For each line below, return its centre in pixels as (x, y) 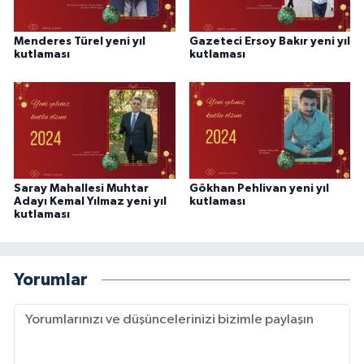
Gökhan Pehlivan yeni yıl (259, 189)
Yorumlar (51, 279)
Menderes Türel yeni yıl (80, 42)
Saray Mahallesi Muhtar (81, 189)
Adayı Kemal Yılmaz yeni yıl (90, 202)
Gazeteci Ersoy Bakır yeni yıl (269, 42)
